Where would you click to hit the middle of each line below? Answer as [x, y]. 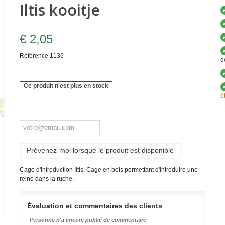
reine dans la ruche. [46, 179]
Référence [34, 56]
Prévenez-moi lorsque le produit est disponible [100, 150]
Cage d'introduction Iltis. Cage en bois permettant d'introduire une [108, 170]
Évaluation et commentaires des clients [94, 206]
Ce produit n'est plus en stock [66, 86]
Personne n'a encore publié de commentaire [88, 220]
